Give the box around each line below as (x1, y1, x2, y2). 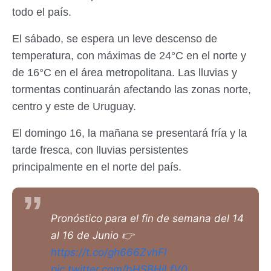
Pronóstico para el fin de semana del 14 (51, 212, 244, 224)
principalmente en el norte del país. (12, 160, 181, 173)
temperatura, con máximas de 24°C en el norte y (12, 49, 246, 62)
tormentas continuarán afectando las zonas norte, (12, 83, 251, 96)
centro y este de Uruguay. (12, 100, 136, 113)
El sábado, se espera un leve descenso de (12, 32, 217, 45)
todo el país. (12, 5, 71, 18)
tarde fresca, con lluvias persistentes (12, 143, 188, 156)
